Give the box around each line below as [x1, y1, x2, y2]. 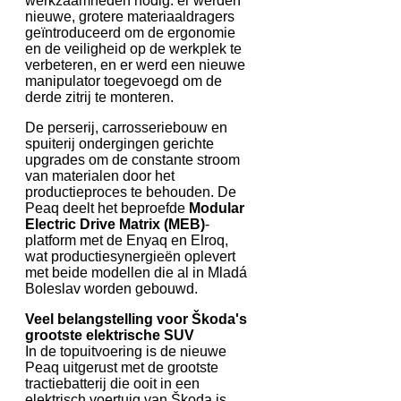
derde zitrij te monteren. [25, 89, 174, 105]
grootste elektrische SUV [25, 327, 194, 343]
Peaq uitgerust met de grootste [25, 359, 218, 375]
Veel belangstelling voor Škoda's [25, 311, 247, 327]
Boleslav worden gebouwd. [25, 280, 198, 296]
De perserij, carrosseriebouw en [25, 119, 227, 135]
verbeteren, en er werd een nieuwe [25, 56, 245, 73]
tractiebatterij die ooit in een [25, 375, 200, 391]
